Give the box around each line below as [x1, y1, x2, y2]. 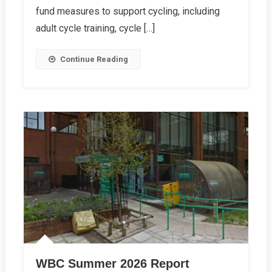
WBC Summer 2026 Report [35, 257, 189, 271]
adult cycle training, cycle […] [35, 22, 155, 34]
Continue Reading [59, 54, 128, 64]
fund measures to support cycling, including [35, 5, 220, 17]
